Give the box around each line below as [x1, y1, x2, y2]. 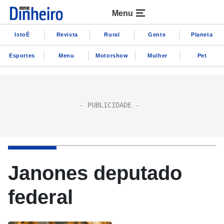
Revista [56, 31, 78, 37]
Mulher [147, 52, 167, 58]
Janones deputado [8, 162, 182, 184]
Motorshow [95, 52, 128, 58]
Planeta [190, 31, 213, 37]
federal [8, 186, 73, 208]
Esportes [9, 52, 35, 58]
